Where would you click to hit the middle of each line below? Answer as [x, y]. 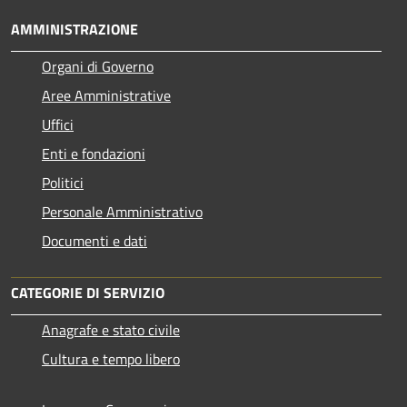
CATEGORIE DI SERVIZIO [88, 292]
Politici [63, 182]
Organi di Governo [98, 66]
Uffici [58, 124]
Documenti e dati [94, 240]
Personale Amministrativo [122, 211]
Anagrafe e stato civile [111, 329]
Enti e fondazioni [94, 153]
